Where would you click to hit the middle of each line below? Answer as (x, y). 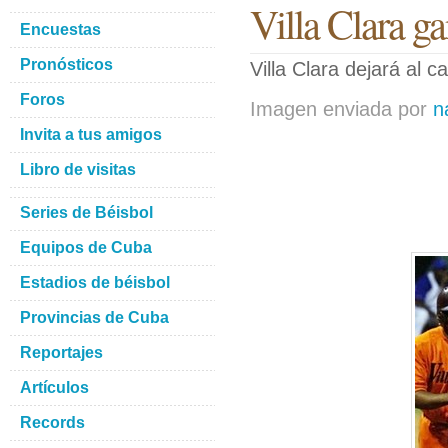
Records (52, 422)
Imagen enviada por (341, 109)
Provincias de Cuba (94, 317)
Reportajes (61, 352)
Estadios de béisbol (95, 282)
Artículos (54, 387)
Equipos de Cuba (86, 247)
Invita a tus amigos (91, 134)
